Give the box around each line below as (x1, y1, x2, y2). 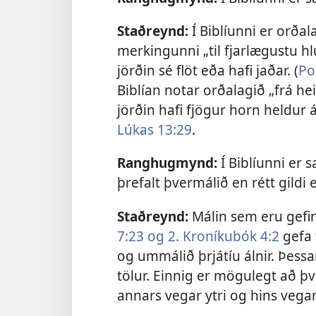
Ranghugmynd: (117, 153, 217, 173)
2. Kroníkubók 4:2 (164, 226, 279, 245)
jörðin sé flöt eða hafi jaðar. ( (117, 61, 298, 80)
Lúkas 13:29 (117, 120, 192, 140)
